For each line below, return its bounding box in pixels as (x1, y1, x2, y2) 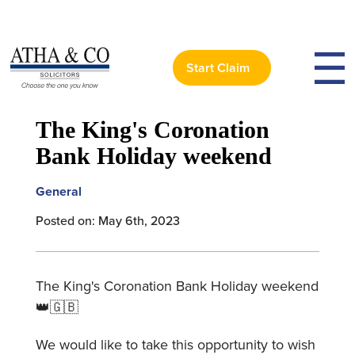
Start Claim (186, 58, 250, 77)
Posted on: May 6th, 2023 (35, 212, 180, 230)
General (35, 182, 82, 200)
